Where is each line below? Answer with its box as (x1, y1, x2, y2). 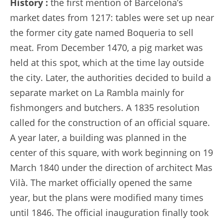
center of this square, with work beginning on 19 (10, 146, 213, 158)
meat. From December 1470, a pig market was (10, 41, 203, 53)
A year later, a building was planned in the (10, 131, 186, 143)
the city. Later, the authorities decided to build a (10, 71, 211, 83)
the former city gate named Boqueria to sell (10, 26, 193, 38)
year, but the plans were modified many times (10, 191, 203, 203)
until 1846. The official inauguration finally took (10, 206, 208, 218)
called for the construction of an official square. (10, 116, 210, 128)
